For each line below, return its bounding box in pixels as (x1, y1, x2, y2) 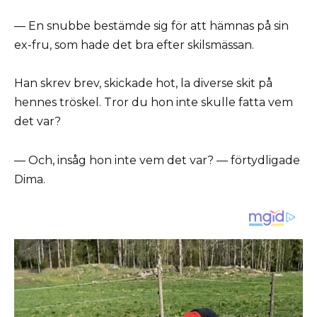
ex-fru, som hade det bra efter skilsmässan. (14, 38, 254, 52)
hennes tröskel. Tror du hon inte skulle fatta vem (14, 96, 293, 110)
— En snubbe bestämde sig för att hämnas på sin (14, 19, 289, 33)
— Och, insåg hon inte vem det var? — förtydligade (14, 153, 300, 167)
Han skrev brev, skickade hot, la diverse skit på (14, 76, 272, 91)
